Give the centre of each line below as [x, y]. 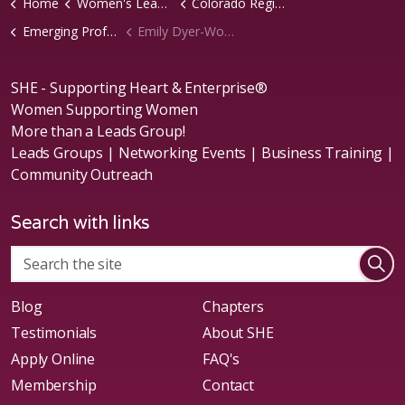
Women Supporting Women [104, 109]
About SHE [238, 332]
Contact [228, 385]
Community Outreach [82, 174]
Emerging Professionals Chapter [64, 31]
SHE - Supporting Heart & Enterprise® [139, 87]
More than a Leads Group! [98, 131]
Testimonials [54, 332]
